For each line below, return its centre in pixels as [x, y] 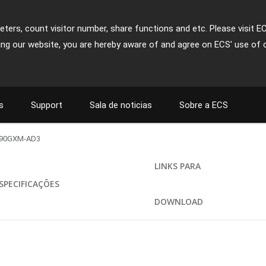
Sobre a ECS [204, 105]
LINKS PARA [177, 166]
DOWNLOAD [178, 202]
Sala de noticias [121, 105]
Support [47, 105]
